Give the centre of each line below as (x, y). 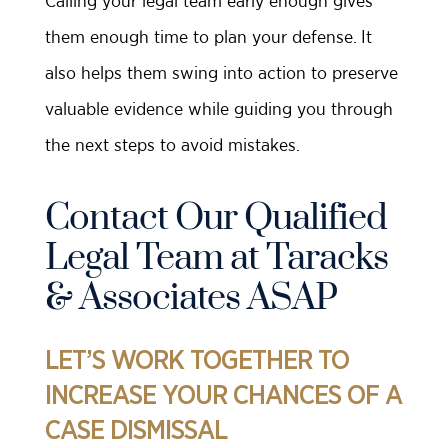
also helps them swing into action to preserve (221, 72)
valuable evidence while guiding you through (219, 108)
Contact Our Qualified (216, 218)
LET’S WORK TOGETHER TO (197, 360)
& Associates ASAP (191, 298)
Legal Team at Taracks (216, 258)
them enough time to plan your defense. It (208, 36)
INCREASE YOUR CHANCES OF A (223, 395)
